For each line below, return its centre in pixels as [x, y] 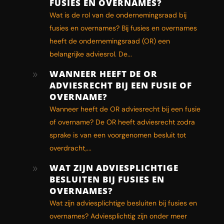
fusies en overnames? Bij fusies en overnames [123, 28]
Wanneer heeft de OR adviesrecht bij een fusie [125, 109]
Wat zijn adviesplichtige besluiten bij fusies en [123, 203]
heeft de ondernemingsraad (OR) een [109, 41]
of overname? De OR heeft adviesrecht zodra [122, 122]
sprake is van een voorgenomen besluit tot [117, 135]
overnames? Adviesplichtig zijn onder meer [118, 216]
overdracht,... [70, 148]
